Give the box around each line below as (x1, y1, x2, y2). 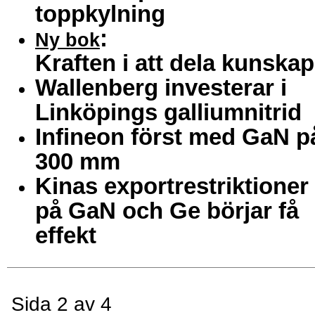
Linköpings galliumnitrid (35, 98, 302, 125)
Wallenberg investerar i (35, 74, 287, 101)
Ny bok (35, 28, 100, 51)
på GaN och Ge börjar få (35, 197, 299, 224)
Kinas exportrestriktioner (35, 172, 309, 199)
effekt (35, 221, 96, 248)
